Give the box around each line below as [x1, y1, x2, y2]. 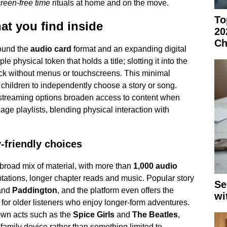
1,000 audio [133, 161, 177, 170]
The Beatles [132, 210, 178, 219]
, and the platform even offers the [57, 185, 174, 195]
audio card [30, 44, 71, 53]
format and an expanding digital [71, 44, 186, 53]
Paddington [12, 185, 57, 195]
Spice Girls [72, 210, 115, 219]
